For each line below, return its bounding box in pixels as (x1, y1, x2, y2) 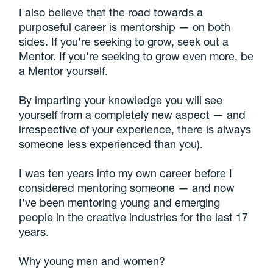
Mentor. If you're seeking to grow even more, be (19, 49, 254, 63)
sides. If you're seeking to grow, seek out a (19, 35, 229, 49)
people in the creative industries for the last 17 (19, 210, 249, 224)
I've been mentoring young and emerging (19, 196, 221, 210)
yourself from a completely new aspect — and (19, 108, 246, 122)
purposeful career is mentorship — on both (19, 20, 231, 34)
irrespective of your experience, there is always (19, 122, 252, 136)
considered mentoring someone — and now (19, 181, 235, 195)
